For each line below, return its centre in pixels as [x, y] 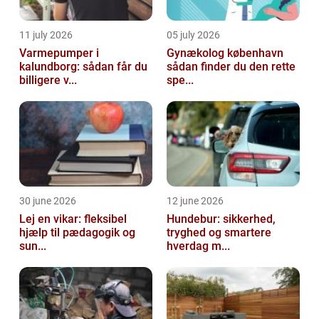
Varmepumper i [59, 53]
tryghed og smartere [219, 232]
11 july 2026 [46, 35]
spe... [180, 80]
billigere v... [48, 80]
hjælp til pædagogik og [77, 232]
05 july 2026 [193, 35]
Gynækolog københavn [225, 53]
